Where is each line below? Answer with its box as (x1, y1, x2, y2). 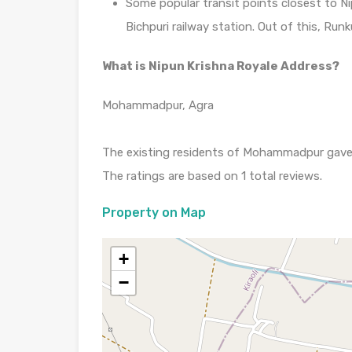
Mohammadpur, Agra (102, 97, 214, 112)
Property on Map (102, 204, 206, 220)
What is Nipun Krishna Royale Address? (102, 58, 339, 73)
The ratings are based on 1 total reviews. (102, 168, 322, 183)
